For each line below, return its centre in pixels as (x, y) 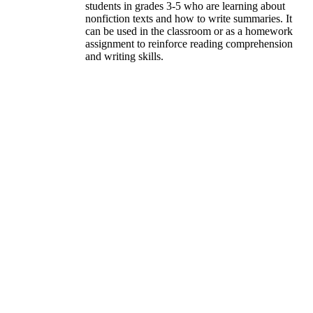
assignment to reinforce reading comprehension (189, 43)
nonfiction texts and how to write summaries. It (189, 18)
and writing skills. (124, 56)
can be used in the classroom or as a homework (189, 31)
